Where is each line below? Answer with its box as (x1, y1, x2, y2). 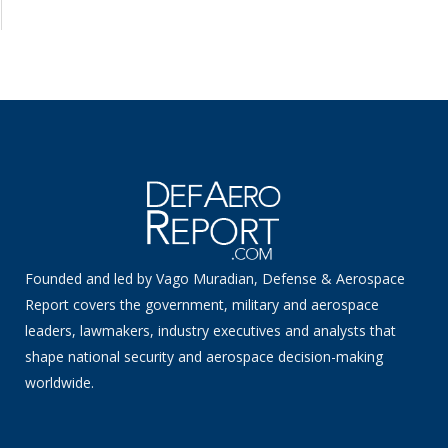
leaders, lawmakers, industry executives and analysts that (25, 320, 396, 340)
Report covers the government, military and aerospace (25, 294, 379, 314)
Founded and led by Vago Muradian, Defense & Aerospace (25, 268, 405, 288)
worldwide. (25, 372, 94, 392)
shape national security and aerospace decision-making (25, 346, 383, 366)
